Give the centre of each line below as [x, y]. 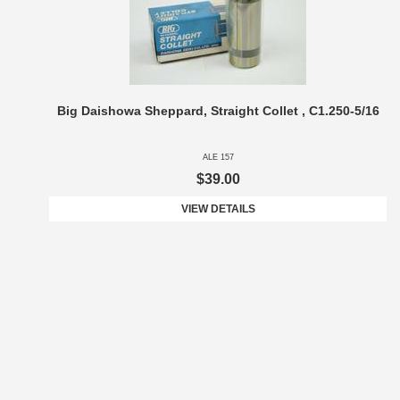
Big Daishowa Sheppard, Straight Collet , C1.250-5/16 [218, 111]
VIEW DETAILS [218, 209]
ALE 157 [218, 158]
